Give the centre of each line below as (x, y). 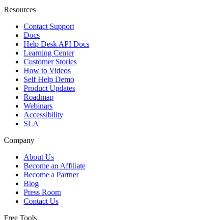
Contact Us (41, 201)
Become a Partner (51, 174)
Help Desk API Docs (56, 44)
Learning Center (49, 53)
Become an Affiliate (55, 165)
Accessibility (43, 114)
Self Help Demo (49, 79)
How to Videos (47, 70)
